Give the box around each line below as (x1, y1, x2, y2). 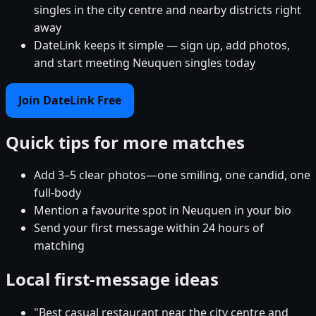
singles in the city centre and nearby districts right (34, 1, 301, 18)
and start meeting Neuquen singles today (34, 54, 255, 71)
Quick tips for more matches (6, 130, 245, 154)
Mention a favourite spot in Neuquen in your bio (34, 202, 291, 219)
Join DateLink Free (18, 92, 121, 108)
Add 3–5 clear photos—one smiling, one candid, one (34, 167, 310, 183)
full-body (34, 185, 81, 201)
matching (34, 238, 85, 254)
